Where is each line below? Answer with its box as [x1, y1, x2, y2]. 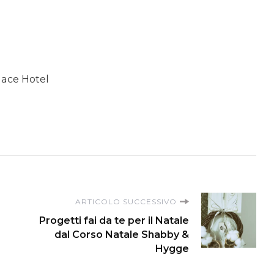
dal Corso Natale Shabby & [54, 228, 189, 240]
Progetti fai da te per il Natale [39, 214, 189, 226]
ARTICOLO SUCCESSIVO [75, 196, 177, 206]
